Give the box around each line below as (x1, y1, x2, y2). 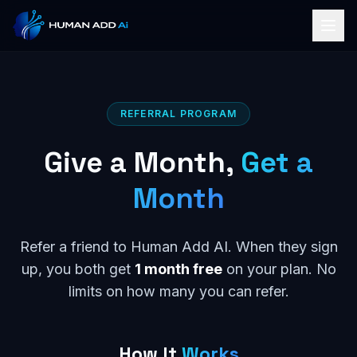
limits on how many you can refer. (68, 283, 289, 300)
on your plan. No (222, 261, 336, 277)
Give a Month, (44, 144, 241, 181)
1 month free (134, 261, 222, 277)
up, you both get (21, 261, 135, 277)
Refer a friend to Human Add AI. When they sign (19, 238, 338, 255)
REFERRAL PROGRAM (120, 108, 237, 120)
